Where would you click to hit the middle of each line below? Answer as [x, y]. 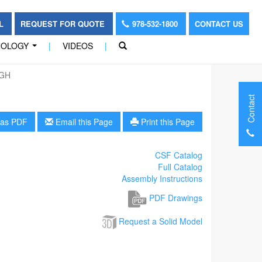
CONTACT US [219, 24]
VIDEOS [77, 46]
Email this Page [83, 122]
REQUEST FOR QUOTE [63, 24]
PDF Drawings [175, 197]
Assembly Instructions [162, 178]
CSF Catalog [179, 155]
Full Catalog [180, 167]
